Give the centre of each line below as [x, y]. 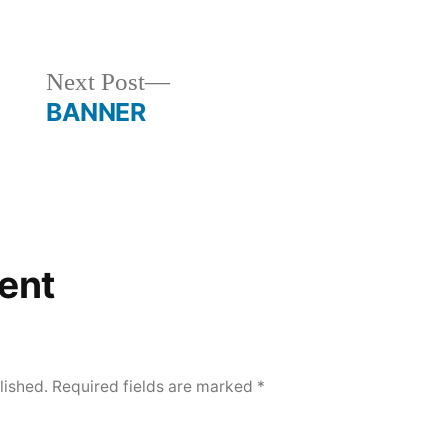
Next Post [96, 82]
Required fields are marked [155, 386]
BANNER [96, 112]
